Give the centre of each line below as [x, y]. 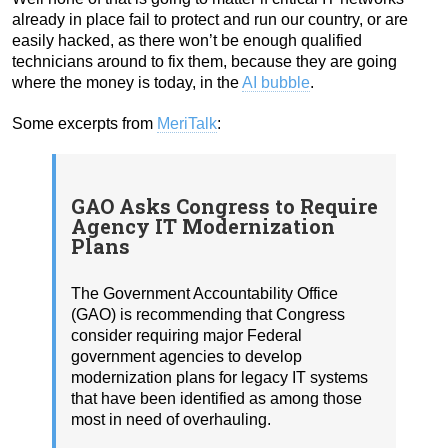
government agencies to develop [186, 356]
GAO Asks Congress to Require [224, 206]
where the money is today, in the [127, 83]
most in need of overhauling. [171, 419]
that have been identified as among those [216, 398]
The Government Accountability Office [204, 293]
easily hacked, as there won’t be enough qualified [187, 41]
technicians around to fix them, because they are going [204, 62]
